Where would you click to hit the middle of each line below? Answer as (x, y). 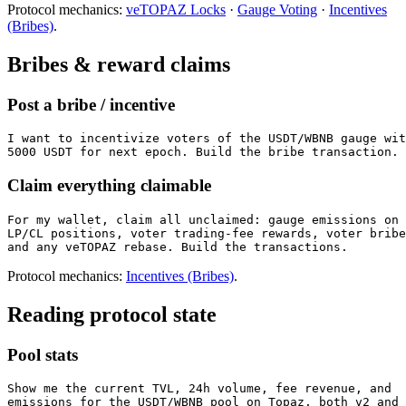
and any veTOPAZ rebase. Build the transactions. (178, 246)
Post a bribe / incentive (91, 104)
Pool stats (43, 354)
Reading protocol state (112, 314)
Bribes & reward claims (119, 64)
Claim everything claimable (109, 186)
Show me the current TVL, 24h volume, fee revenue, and (199, 389)
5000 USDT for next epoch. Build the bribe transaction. (203, 152)
